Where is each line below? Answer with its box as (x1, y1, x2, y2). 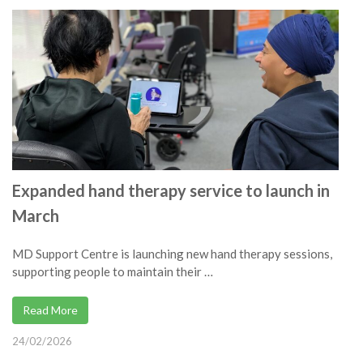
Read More (23, 303, 78, 318)
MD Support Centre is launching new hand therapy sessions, (12, 246, 332, 262)
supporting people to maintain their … (12, 264, 213, 280)
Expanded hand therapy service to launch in (12, 181, 330, 201)
